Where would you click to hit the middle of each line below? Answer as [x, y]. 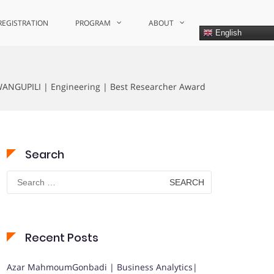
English [227, 32]
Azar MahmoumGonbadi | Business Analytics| [102, 267]
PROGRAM [93, 23]
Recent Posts [62, 238]
